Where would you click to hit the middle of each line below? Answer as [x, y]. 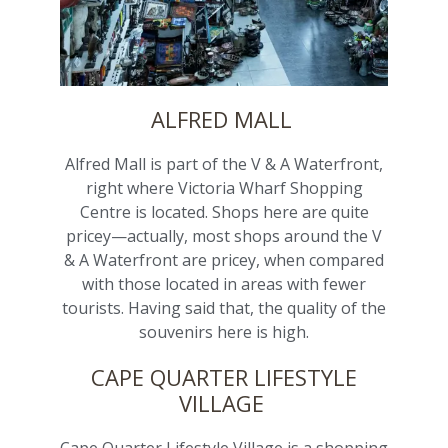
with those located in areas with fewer [224, 284]
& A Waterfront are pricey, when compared [224, 260]
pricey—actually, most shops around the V [224, 236]
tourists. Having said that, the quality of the [224, 308]
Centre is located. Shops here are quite [224, 212]
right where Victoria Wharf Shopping [224, 188]
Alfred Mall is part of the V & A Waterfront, [224, 164]
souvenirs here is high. [224, 332]
